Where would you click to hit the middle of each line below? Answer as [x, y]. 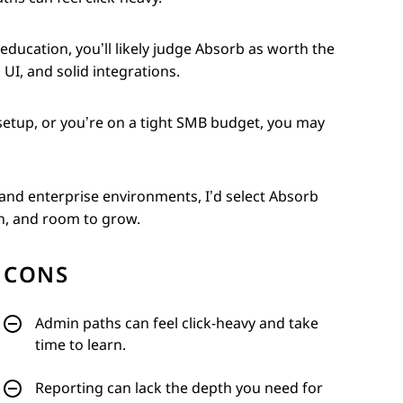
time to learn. [81, 345]
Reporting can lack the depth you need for [179, 388]
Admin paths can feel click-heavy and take [177, 323]
